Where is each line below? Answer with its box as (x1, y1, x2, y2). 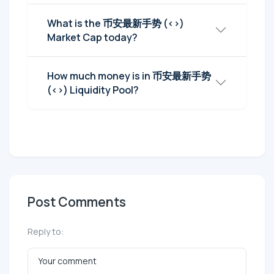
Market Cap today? (47, 30, 138, 44)
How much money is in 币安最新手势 (47, 68, 211, 83)
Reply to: (28, 225, 64, 237)
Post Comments (28, 193, 126, 210)
